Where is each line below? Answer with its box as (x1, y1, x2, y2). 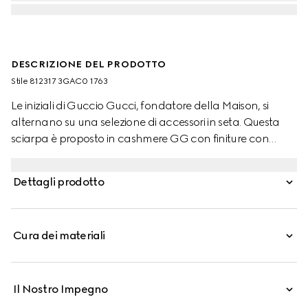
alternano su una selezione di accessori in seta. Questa (11, 115, 280, 129)
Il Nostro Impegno (13, 283, 108, 296)
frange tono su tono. (11, 148, 113, 162)
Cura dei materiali (13, 229, 105, 242)
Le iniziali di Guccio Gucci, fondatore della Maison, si (11, 99, 269, 112)
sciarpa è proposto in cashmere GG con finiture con (11, 132, 269, 145)
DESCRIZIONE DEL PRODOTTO (11, 58, 166, 70)
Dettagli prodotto (13, 175, 104, 188)
